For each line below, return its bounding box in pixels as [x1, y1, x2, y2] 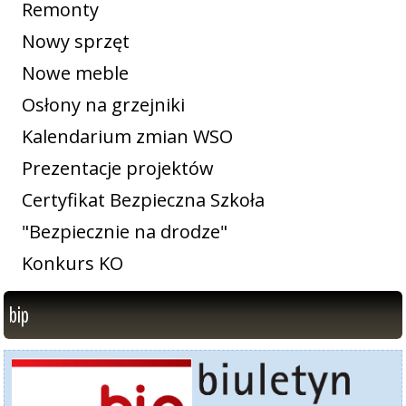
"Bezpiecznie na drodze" [22, 219, 227, 244]
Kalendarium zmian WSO [22, 124, 233, 149]
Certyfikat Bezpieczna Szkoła [22, 188, 265, 212]
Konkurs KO [22, 251, 123, 275]
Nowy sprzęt [22, 29, 130, 53]
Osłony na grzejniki [22, 92, 185, 117]
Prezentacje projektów [22, 156, 214, 180]
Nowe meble [22, 61, 129, 85]
